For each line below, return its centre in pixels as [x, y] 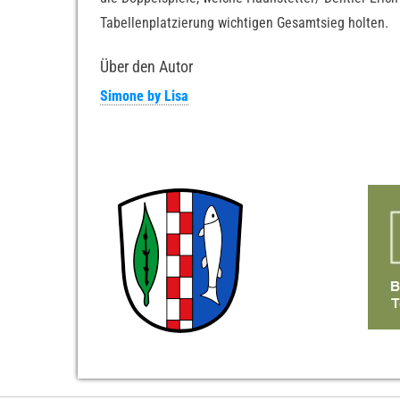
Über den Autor [146, 67]
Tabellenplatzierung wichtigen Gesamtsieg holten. [244, 23]
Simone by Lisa [144, 96]
